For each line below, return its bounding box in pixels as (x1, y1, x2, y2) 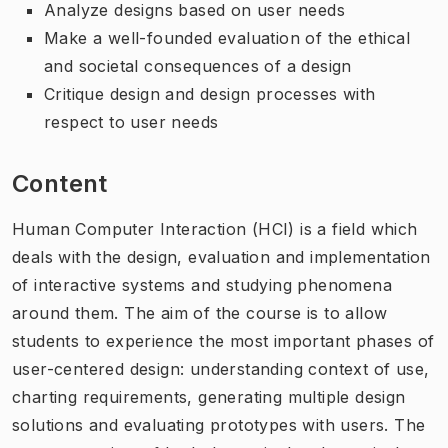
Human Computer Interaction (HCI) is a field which (12, 218, 418, 239)
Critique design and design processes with (44, 83, 376, 104)
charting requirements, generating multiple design (12, 386, 406, 407)
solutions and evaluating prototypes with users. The (12, 414, 426, 435)
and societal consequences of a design (44, 55, 352, 76)
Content (12, 168, 108, 198)
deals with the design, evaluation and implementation (12, 246, 431, 267)
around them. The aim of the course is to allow (12, 302, 388, 323)
